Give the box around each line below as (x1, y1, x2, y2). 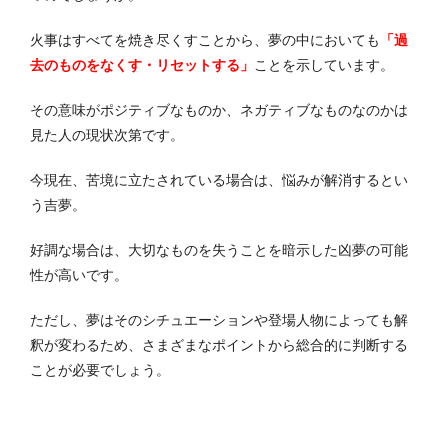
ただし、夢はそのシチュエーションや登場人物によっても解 (30, 311, 408, 328)
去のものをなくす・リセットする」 (30, 56, 254, 73)
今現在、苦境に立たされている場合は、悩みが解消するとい (30, 171, 408, 188)
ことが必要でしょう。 (30, 361, 170, 378)
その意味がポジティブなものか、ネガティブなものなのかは (30, 101, 408, 118)
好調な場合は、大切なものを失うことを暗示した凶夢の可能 (30, 241, 408, 258)
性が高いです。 (30, 266, 128, 283)
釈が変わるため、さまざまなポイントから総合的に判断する (30, 336, 408, 353)
